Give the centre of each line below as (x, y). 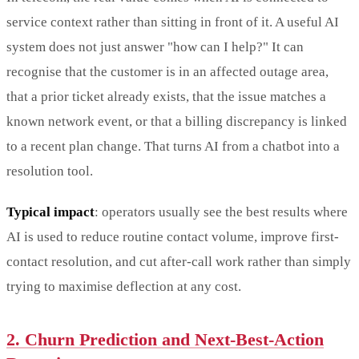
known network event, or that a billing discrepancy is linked (177, 121)
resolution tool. (50, 171)
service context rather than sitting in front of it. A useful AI (173, 22)
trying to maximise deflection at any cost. (124, 286)
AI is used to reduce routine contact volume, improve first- (173, 236)
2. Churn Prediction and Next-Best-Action (165, 339)
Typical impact (50, 212)
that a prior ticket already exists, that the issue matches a (166, 96)
